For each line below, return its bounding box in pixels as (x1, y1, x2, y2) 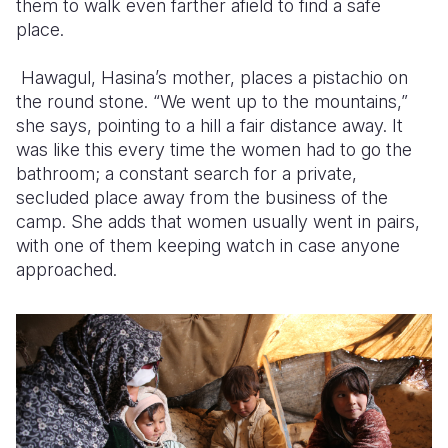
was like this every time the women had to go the (16, 139, 412, 160)
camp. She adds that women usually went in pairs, (16, 211, 420, 232)
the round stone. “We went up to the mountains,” (16, 91, 408, 112)
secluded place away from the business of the (16, 187, 388, 208)
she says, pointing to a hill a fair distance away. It (16, 115, 403, 136)
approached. (16, 259, 117, 280)
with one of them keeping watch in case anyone (16, 235, 400, 256)
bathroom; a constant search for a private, (16, 163, 357, 184)
